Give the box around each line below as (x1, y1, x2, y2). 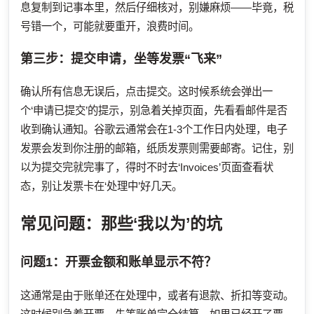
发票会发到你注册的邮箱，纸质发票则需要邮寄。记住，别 (20, 142, 294, 155)
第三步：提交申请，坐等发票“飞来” (20, 51, 222, 66)
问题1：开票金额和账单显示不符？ (20, 254, 217, 269)
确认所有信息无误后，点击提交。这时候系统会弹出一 (20, 86, 273, 98)
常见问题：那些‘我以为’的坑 (20, 214, 222, 233)
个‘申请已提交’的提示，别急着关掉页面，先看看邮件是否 (20, 104, 287, 117)
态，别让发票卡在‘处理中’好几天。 (20, 180, 182, 193)
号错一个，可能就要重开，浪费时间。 (20, 20, 199, 32)
